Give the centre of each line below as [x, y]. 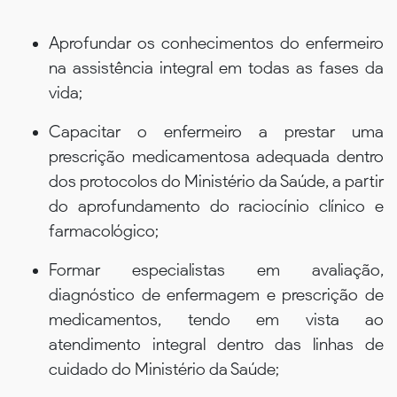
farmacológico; [104, 230]
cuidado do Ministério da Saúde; [164, 369]
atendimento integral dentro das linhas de [216, 344]
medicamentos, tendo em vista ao [216, 319]
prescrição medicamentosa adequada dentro [216, 156]
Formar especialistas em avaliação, [216, 269]
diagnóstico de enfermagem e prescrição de [216, 294]
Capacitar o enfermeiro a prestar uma [216, 131]
